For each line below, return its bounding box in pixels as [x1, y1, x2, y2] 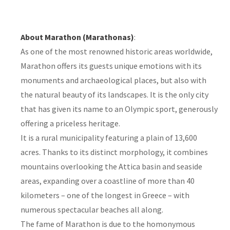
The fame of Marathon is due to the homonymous [21, 218, 195, 229]
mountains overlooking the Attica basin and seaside [21, 161, 202, 171]
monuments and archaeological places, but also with [21, 74, 206, 85]
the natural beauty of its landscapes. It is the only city [21, 89, 208, 100]
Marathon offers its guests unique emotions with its [21, 60, 202, 71]
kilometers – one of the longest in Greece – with [21, 189, 189, 200]
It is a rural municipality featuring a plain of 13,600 [21, 132, 197, 143]
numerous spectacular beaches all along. [21, 204, 163, 215]
